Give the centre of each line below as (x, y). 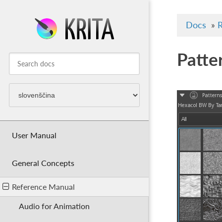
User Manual (34, 135)
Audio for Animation (55, 206)
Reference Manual (43, 187)
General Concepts (43, 163)
